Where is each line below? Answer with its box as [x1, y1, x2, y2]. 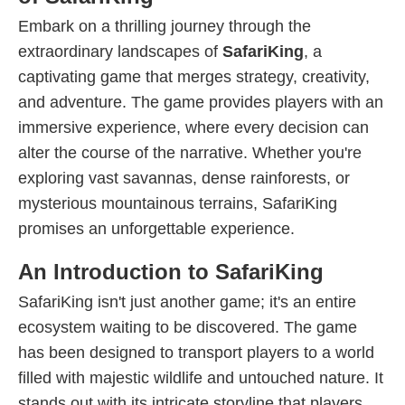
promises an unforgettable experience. [18, 220, 295, 238]
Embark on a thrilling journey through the [18, 17, 311, 35]
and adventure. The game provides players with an [18, 93, 383, 111]
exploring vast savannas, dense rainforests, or [18, 169, 350, 187]
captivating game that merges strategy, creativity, [18, 68, 370, 86]
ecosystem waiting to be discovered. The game [18, 318, 357, 336]
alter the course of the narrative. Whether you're [18, 144, 362, 162]
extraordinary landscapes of [18, 42, 222, 61]
